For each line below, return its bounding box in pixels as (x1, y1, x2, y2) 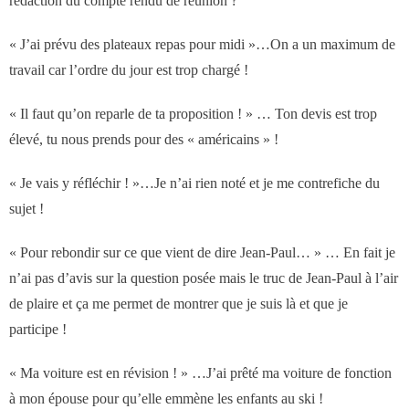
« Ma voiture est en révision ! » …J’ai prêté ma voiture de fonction (9, 365, 392, 381)
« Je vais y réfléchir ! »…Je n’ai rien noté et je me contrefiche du (9, 175, 380, 191)
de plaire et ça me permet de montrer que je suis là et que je (9, 296, 348, 311)
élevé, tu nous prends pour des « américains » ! (9, 131, 278, 147)
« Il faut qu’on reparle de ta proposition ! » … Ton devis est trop (9, 106, 377, 121)
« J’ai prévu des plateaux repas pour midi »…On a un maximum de (9, 37, 395, 52)
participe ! (9, 321, 67, 337)
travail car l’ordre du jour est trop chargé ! (9, 62, 248, 78)
